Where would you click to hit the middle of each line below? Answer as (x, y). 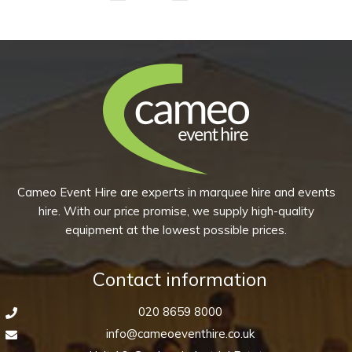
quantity (132, 103)
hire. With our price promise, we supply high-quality (176, 211)
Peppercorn (142, 60)
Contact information (180, 279)
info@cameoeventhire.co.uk (180, 334)
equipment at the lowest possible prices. (176, 230)
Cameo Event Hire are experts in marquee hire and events (176, 192)
